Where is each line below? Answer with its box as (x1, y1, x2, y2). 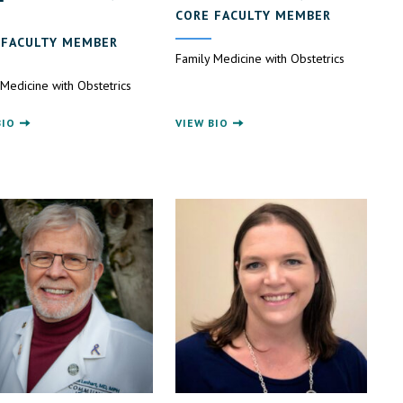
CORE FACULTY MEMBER (175, 6, 332, 23)
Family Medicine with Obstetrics (175, 49, 345, 67)
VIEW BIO (175, 115, 229, 130)
